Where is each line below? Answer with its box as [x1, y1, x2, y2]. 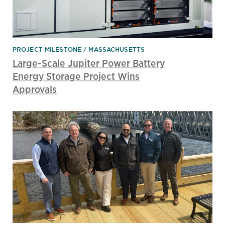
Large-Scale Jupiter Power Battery [13, 56, 165, 70]
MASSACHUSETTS [88, 45, 145, 54]
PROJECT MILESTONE [13, 45, 82, 54]
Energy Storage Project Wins [13, 69, 140, 83]
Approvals [13, 82, 57, 96]
